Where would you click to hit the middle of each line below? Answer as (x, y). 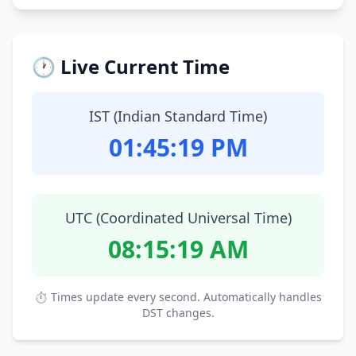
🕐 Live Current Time (131, 66)
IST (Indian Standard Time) (178, 116)
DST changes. (178, 313)
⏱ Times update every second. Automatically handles (178, 297)
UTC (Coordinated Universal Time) (178, 218)
